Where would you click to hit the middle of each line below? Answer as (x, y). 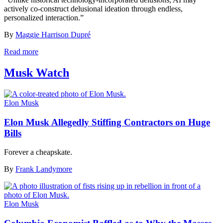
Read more (21, 52)
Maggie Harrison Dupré (53, 35)
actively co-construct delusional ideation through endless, (93, 9)
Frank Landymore (44, 169)
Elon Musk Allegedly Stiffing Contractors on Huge (107, 122)
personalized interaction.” (44, 18)
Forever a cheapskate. (38, 152)
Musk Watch (37, 72)
